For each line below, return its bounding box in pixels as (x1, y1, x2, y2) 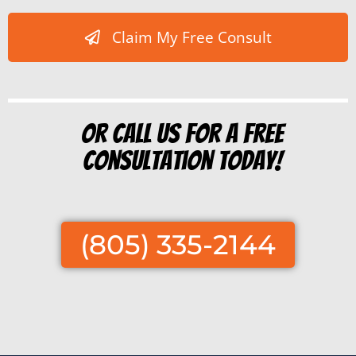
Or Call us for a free (80, 119, 284, 149)
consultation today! (82, 146, 282, 176)
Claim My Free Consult (111, 27, 272, 48)
